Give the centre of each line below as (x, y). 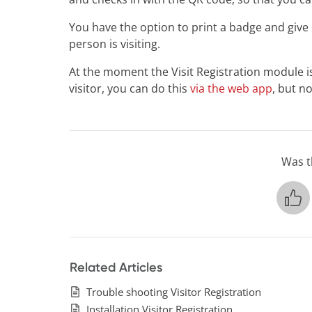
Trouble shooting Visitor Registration (173, 291)
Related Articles (116, 267)
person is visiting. (115, 44)
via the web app (232, 88)
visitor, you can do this (130, 88)
